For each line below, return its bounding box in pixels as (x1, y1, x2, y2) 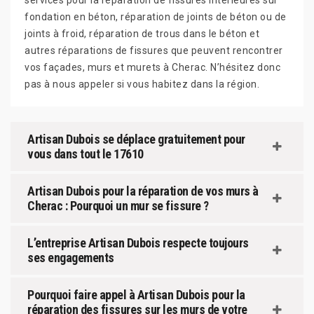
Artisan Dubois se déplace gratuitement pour (27, 132, 245, 146)
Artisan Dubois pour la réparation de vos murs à (27, 184, 259, 198)
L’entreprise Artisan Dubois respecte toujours (27, 235, 249, 250)
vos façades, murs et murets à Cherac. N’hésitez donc (25, 62, 280, 73)
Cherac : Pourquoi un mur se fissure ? (27, 198, 209, 213)
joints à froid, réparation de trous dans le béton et (25, 28, 259, 39)
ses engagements (27, 250, 114, 265)
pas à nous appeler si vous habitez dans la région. (25, 78, 259, 90)
